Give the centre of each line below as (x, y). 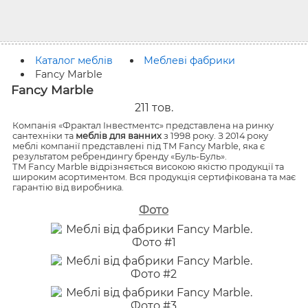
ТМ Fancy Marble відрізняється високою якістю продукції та (148, 166)
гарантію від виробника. (68, 187)
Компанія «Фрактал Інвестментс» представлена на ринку (143, 125)
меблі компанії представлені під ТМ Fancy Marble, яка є (138, 146)
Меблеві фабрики (189, 61)
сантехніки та (44, 135)
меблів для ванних (118, 135)
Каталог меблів (74, 61)
